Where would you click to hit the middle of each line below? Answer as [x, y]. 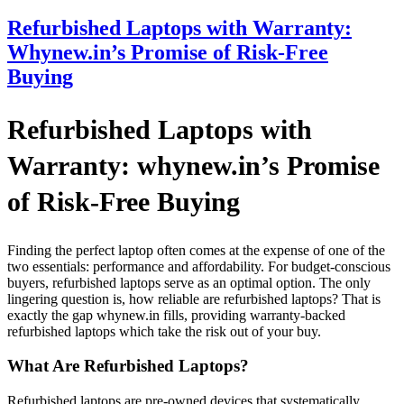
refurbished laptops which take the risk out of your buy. [164, 331]
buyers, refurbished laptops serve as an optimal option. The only [189, 282]
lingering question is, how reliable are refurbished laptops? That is [194, 298]
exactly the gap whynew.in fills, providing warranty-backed [176, 315]
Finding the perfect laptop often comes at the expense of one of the [196, 250]
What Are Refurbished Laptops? [128, 366]
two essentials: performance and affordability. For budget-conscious [199, 266]
